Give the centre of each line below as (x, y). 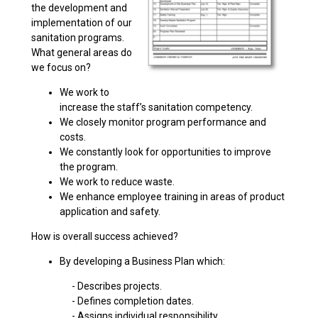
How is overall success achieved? (105, 236)
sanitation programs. (80, 38)
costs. (73, 137)
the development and (79, 8)
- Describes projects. (97, 286)
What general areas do (82, 53)
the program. (89, 167)
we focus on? (61, 67)
